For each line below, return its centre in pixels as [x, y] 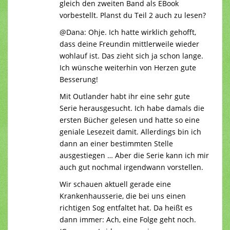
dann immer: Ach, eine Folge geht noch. [128, 219]
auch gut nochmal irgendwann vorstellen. [131, 167]
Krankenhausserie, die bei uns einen [123, 196]
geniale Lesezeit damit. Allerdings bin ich [130, 131]
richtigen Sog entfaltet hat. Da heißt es [126, 207]
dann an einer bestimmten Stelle [116, 143]
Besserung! [79, 79]
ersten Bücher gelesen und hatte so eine [130, 120]
